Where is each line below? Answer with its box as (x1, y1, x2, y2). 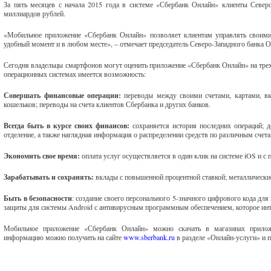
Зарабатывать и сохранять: (4, 172, 96, 182)
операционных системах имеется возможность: (4, 69, 146, 79)
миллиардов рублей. (4, 8, 66, 18)
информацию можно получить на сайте (4, 232, 124, 242)
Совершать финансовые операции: (4, 90, 122, 100)
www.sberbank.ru (123, 232, 177, 242)
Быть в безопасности (4, 193, 72, 203)
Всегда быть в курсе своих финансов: (4, 120, 130, 131)
